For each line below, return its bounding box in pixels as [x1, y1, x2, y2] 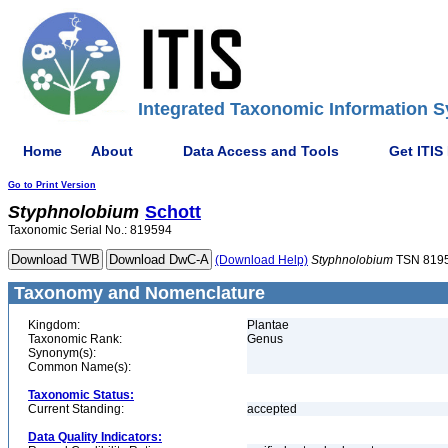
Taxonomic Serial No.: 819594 [8, 223, 172, 237]
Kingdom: [28, 318, 80, 332]
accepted [247, 402, 297, 416]
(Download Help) [215, 253, 308, 267]
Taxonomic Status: [28, 388, 134, 402]
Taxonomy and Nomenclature [9, 283, 265, 303]
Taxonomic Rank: [28, 332, 122, 346]
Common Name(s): [28, 360, 131, 374]
